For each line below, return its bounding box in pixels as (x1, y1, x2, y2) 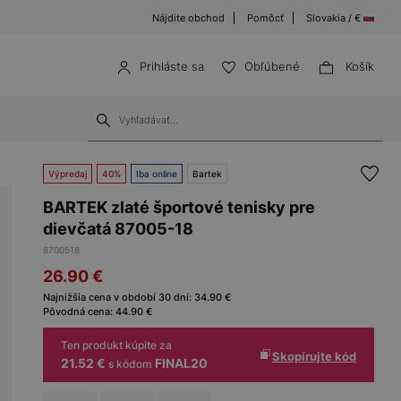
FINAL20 (155, 355, 208, 371)
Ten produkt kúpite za (61, 338, 172, 352)
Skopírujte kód (272, 348, 356, 363)
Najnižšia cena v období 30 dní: (43, 291, 194, 303)
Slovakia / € (306, 12, 363, 24)
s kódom (106, 357, 155, 371)
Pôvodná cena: (43, 305, 115, 318)
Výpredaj (48, 168, 87, 179)
